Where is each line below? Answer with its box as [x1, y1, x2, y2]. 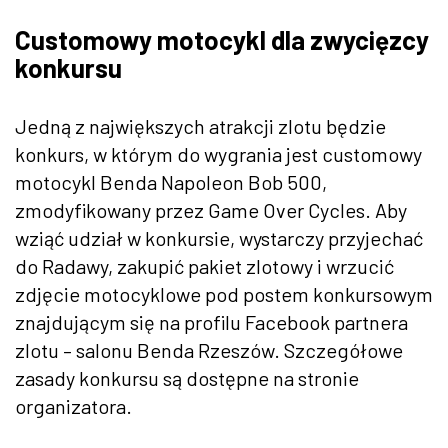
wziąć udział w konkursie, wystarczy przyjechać [15, 225, 423, 250]
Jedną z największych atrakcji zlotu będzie [15, 113, 386, 138]
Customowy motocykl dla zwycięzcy [15, 23, 429, 55]
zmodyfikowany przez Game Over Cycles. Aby [15, 197, 407, 222]
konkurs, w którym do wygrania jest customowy [15, 141, 422, 166]
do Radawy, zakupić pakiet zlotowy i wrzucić [15, 253, 394, 278]
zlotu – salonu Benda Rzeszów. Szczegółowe [15, 337, 403, 362]
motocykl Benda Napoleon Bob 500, [15, 169, 327, 194]
